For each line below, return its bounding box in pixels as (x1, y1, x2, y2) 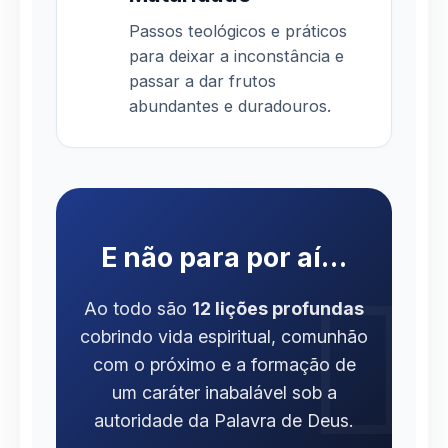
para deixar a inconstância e (129, 45, 344, 66)
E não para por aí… (101, 240, 347, 274)
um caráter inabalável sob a (111, 381, 337, 403)
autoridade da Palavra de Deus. (94, 409, 354, 431)
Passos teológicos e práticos (129, 20, 347, 41)
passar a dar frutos (129, 70, 276, 91)
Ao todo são (84, 297, 192, 319)
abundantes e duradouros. (129, 95, 331, 116)
